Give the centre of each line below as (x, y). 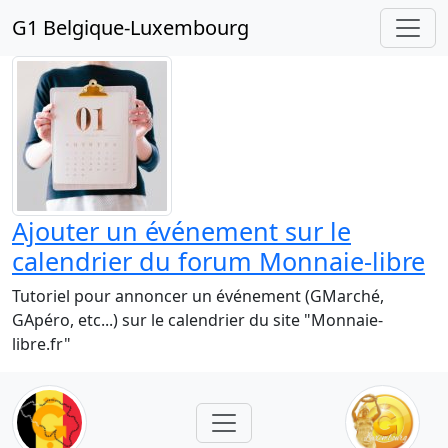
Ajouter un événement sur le (181, 231)
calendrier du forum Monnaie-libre (218, 261)
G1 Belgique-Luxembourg (130, 27)
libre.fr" (41, 344)
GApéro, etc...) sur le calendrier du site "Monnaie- (197, 320)
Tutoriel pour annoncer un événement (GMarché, (198, 296)
